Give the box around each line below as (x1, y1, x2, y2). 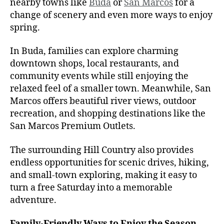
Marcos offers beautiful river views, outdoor (10, 95, 196, 107)
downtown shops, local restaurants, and (10, 58, 179, 70)
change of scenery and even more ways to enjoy (10, 9, 212, 21)
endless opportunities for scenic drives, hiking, (10, 156, 209, 168)
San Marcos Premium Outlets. (10, 120, 135, 132)
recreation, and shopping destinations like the (10, 108, 205, 120)
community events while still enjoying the (10, 70, 188, 82)
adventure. (10, 194, 56, 206)
